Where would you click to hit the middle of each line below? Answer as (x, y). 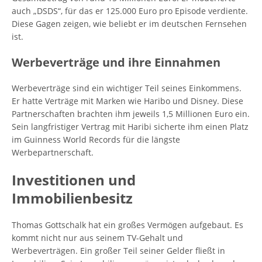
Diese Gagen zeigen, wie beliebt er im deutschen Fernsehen (129, 24)
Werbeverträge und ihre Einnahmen (116, 62)
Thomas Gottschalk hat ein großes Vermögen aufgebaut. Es (127, 225)
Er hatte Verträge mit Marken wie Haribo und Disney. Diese (127, 101)
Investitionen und (74, 180)
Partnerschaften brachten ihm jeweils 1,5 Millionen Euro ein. (131, 114)
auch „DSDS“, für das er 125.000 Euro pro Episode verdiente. (130, 11)
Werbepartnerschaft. (53, 152)
